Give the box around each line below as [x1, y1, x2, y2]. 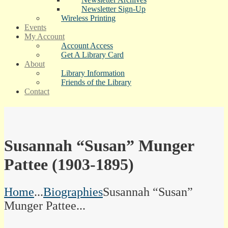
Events [24, 23, 46, 32]
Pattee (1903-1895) [4, 155, 134, 174]
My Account [24, 32, 65, 41]
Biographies [43, 185, 103, 198]
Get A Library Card [61, 50, 124, 59]
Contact [24, 87, 49, 96]
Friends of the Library [61, 78, 131, 87]
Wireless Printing [61, 14, 116, 22]
